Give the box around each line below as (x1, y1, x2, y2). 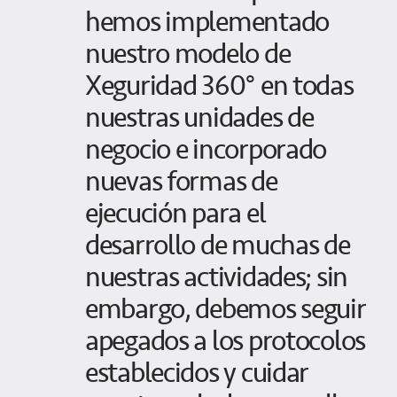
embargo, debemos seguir (85, 286, 366, 331)
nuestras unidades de (85, 95, 314, 140)
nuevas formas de (85, 159, 277, 204)
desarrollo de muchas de (85, 222, 350, 268)
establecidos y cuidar (85, 350, 309, 395)
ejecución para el (85, 191, 266, 236)
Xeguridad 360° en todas (85, 63, 354, 108)
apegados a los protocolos (85, 318, 365, 363)
